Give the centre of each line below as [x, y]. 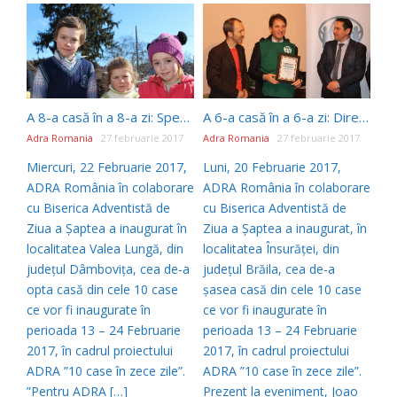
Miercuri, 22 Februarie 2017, [107, 167]
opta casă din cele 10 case [102, 289]
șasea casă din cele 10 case [282, 289]
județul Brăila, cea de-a [269, 269]
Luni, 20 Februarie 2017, [272, 167]
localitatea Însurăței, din [271, 248]
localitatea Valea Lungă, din [105, 248]
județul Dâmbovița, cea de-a [108, 269]
